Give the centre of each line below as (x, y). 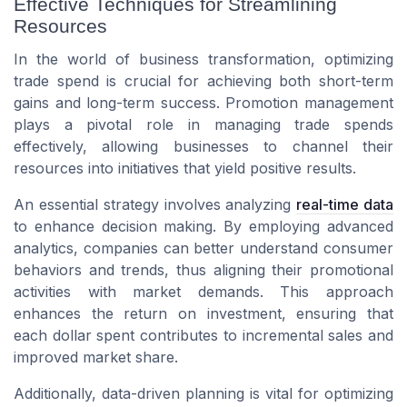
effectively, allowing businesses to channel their (203, 146)
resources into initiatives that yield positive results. (185, 168)
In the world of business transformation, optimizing (203, 59)
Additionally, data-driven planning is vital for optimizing (203, 393)
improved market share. (96, 357)
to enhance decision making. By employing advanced (203, 226)
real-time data (345, 204)
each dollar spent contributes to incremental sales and (203, 335)
